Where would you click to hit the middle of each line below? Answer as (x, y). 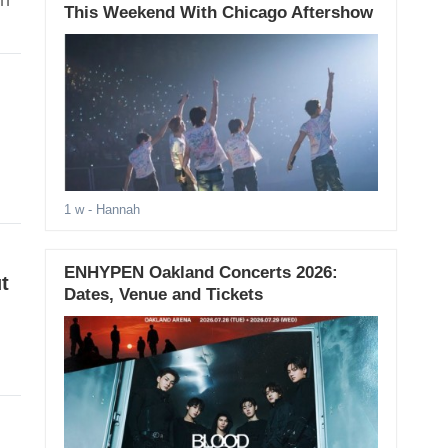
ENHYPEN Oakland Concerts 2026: (200, 273)
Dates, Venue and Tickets (163, 295)
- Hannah (111, 210)
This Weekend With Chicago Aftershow (218, 13)
